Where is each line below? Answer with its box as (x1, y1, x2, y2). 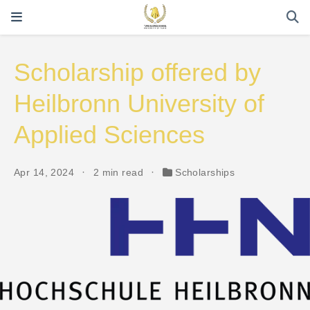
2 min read (93, 167, 147, 179)
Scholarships (175, 167, 235, 179)
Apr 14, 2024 (14, 167, 77, 179)
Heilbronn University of (14, 89, 264, 118)
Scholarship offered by (14, 58, 261, 87)
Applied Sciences (14, 120, 205, 149)
